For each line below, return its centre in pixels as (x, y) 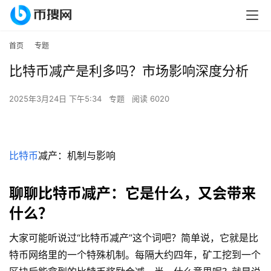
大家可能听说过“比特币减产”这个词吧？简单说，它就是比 (134, 238)
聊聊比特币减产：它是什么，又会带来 (132, 194)
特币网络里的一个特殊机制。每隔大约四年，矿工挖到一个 (135, 255)
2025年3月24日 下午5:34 (57, 99)
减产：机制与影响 (77, 156)
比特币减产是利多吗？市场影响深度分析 (129, 71)
